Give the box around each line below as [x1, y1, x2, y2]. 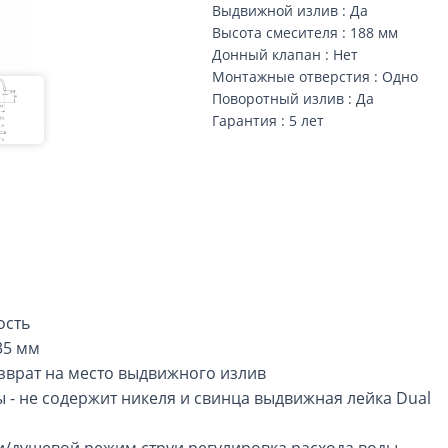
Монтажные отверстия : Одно [212, 67, 419, 86]
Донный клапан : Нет [212, 45, 359, 64]
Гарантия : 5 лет [212, 111, 325, 130]
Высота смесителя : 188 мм [212, 23, 399, 42]
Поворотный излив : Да [212, 89, 375, 108]
